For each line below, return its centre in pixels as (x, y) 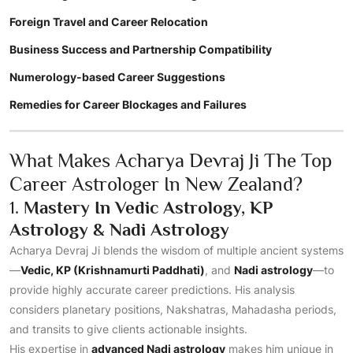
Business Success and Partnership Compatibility (141, 49)
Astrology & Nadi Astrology (119, 229)
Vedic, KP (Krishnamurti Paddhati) (113, 270)
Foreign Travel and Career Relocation (109, 22)
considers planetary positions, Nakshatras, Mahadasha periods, (173, 309)
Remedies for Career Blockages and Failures (128, 104)
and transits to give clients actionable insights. (128, 329)
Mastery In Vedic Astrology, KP (148, 207)
